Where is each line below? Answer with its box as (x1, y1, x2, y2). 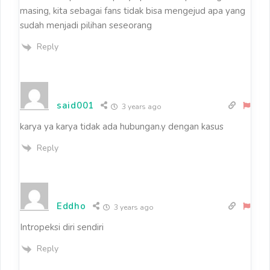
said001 (57, 99, 94, 111)
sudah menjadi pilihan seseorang (20, 19, 152, 32)
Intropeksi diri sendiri (20, 221, 104, 234)
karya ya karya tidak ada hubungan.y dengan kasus (20, 120, 224, 133)
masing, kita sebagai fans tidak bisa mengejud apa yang (20, 5, 245, 17)
